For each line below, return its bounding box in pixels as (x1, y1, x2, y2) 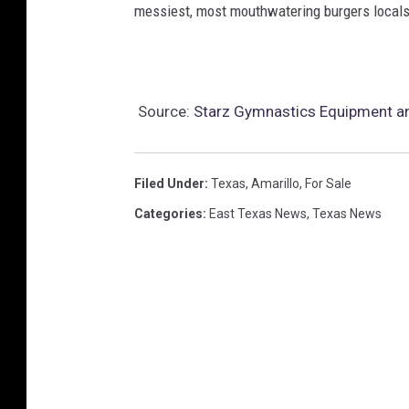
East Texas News (209, 205, 307, 221)
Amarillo (251, 175, 299, 191)
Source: (134, 101, 194, 121)
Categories (134, 205, 203, 221)
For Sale (305, 175, 351, 191)
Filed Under (134, 175, 204, 191)
